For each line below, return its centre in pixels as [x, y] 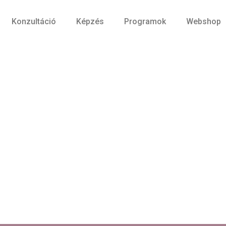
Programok [145, 21]
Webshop [204, 21]
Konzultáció [34, 21]
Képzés [90, 21]
